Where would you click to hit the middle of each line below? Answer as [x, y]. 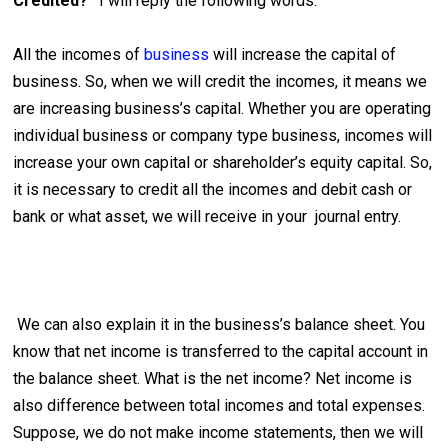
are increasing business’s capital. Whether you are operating [222, 109]
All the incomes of [79, 55]
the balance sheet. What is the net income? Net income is [213, 379]
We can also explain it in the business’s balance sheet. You [219, 325]
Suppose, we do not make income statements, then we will [218, 433]
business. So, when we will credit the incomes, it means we [220, 82]
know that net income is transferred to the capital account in [221, 352]
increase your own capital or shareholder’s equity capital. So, [223, 163]
